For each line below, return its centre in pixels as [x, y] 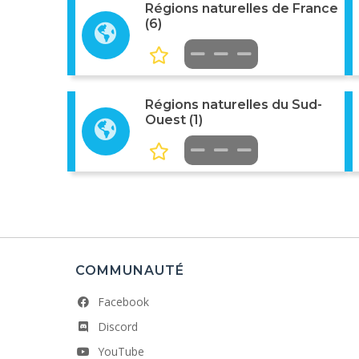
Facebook [123, 302]
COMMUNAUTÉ [130, 271]
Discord [118, 327]
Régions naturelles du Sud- [233, 105]
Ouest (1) [173, 120]
